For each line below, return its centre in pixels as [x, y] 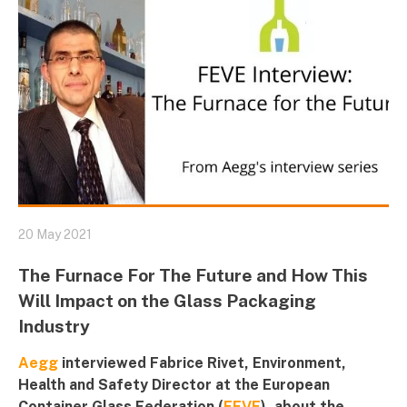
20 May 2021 [55, 235]
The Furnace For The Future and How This [193, 276]
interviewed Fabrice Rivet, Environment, [204, 363]
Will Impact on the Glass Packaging [167, 301]
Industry [54, 327]
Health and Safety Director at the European [174, 385]
